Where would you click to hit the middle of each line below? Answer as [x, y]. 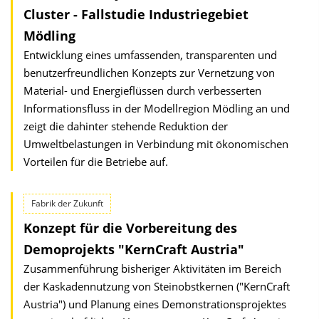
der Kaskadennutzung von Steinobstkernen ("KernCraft [157, 286]
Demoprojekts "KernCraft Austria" [134, 249]
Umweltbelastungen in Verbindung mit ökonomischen [156, 144]
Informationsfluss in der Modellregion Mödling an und [157, 108]
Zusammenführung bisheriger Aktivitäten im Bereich [152, 268]
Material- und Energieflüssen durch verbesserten [142, 90]
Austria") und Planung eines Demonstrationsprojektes [155, 304]
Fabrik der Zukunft [67, 203]
